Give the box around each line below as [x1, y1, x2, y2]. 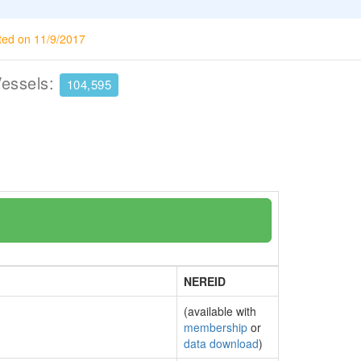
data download [184, 335, 259, 351]
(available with [184, 303, 256, 319]
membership [184, 319, 247, 335]
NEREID [184, 273, 226, 289]
